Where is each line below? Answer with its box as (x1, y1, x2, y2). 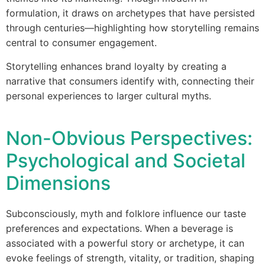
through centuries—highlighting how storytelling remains (6, 22, 259, 34)
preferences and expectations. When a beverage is (6, 222, 233, 234)
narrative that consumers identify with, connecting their (6, 75, 254, 87)
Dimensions (6, 172, 111, 195)
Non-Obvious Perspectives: (6, 127, 253, 150)
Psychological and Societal (6, 149, 245, 172)
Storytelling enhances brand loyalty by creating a (6, 60, 227, 72)
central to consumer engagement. (6, 37, 157, 49)
